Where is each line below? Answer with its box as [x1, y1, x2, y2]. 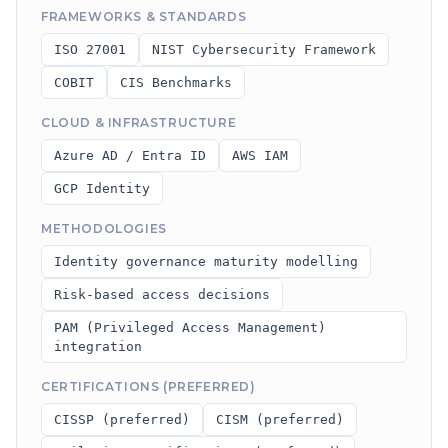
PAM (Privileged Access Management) [54, 320, 326, 335]
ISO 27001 [54, 42, 126, 57]
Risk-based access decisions [54, 287, 270, 302]
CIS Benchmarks [120, 75, 232, 90]
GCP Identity [54, 181, 150, 196]
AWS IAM [232, 148, 288, 163]
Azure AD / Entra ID [54, 148, 206, 163]
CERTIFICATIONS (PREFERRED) [41, 379, 256, 394]
